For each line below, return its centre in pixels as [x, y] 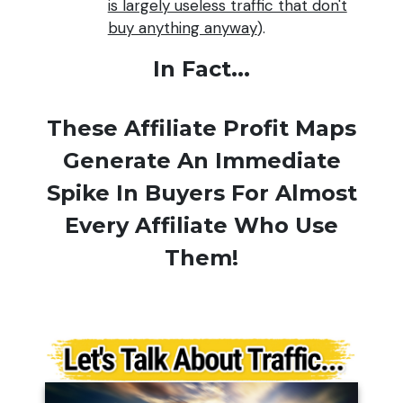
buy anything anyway [182, 27]
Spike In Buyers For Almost [201, 193]
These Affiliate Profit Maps [201, 128]
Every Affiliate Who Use [201, 225]
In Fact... [201, 68]
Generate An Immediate [201, 160]
